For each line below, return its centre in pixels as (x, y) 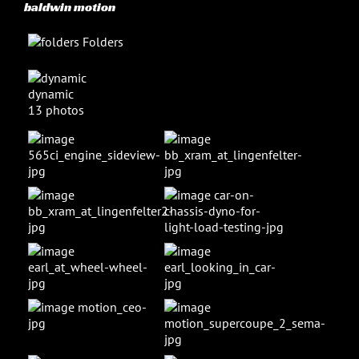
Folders (101, 42)
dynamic (51, 94)
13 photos (56, 110)
